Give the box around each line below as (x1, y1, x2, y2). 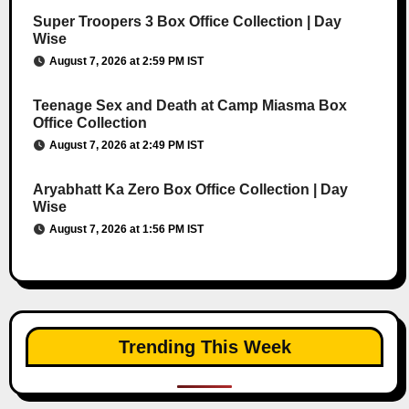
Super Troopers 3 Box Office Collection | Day (32, 13, 341, 29)
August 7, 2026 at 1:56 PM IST (48, 222, 204, 236)
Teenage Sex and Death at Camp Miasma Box (32, 97, 347, 113)
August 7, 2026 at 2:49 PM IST (48, 138, 204, 152)
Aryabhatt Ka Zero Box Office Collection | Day (32, 181, 348, 197)
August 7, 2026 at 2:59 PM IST (48, 54, 204, 68)
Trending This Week (118, 336, 291, 357)
